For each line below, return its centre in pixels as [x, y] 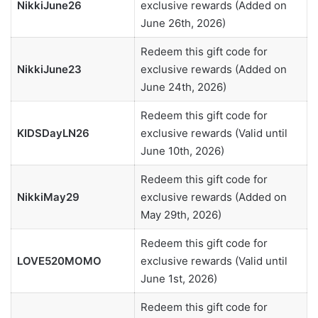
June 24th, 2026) [183, 87]
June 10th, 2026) [182, 151]
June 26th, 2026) [183, 23]
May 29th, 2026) [181, 215]
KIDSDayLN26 [53, 133]
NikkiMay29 [48, 197]
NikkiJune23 [49, 70]
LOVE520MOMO [59, 261]
